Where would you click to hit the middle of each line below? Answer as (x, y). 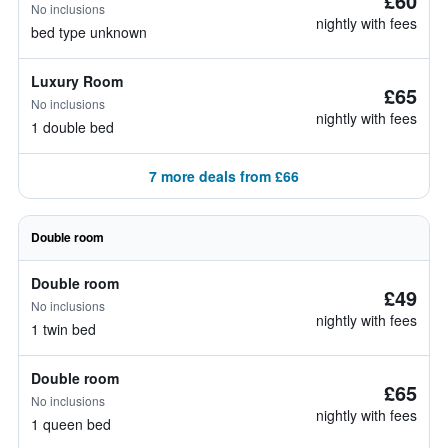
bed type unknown (89, 32)
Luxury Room (77, 81)
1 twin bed (63, 329)
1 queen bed (71, 424)
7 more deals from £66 (224, 176)
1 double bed (72, 127)
